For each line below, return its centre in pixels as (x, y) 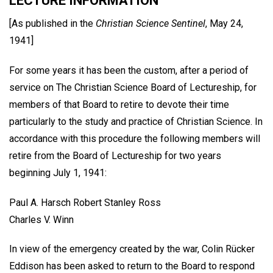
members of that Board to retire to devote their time (119, 104)
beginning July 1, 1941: (58, 172)
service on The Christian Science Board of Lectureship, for (133, 87)
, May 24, (224, 23)
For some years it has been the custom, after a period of (129, 70)
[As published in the (52, 23)
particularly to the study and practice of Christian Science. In (136, 121)
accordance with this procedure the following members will (135, 138)
